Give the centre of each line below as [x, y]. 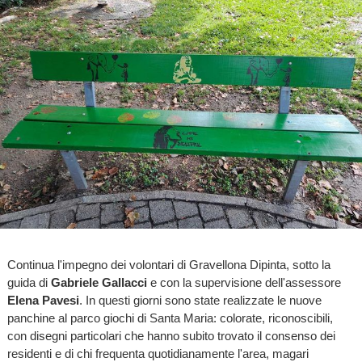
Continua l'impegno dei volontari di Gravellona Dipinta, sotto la [168, 264]
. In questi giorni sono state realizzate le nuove [200, 300]
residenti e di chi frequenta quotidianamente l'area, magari [158, 353]
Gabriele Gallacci [99, 282]
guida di [29, 282]
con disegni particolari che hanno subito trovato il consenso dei [171, 335]
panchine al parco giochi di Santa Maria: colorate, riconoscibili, [170, 318]
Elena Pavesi [43, 300]
